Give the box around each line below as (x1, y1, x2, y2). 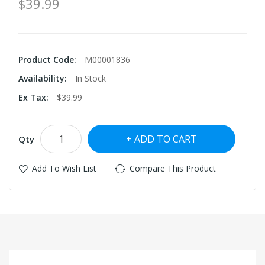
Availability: (18, 73, 69, 85)
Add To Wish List (32, 163, 96, 174)
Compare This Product (130, 163, 216, 174)
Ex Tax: (18, 92, 51, 104)
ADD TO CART (134, 132, 197, 146)
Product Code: (18, 54, 79, 66)
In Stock (75, 73, 106, 85)
